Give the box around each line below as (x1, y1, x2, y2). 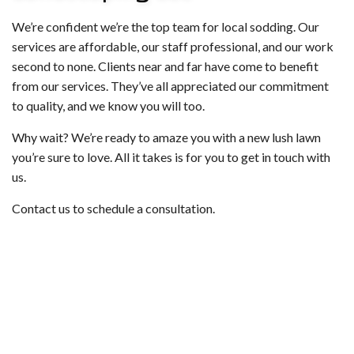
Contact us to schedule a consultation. (12, 201, 215, 217)
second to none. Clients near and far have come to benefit (12, 58, 318, 74)
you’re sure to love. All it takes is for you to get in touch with (12, 149, 330, 165)
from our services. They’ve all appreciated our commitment (12, 78, 329, 94)
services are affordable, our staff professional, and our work (12, 39, 333, 55)
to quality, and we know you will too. (12, 98, 205, 114)
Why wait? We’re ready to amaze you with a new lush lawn (12, 130, 321, 145)
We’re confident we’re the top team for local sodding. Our (12, 19, 319, 35)
